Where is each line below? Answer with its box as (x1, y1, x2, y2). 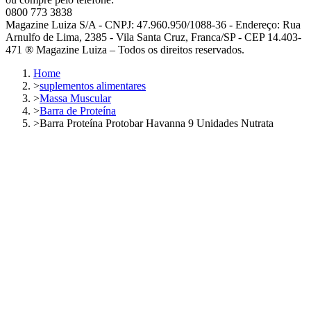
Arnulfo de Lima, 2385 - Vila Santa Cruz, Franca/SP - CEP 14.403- (6, 31, 301, 43)
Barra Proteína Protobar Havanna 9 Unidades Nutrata (40, 117, 274, 129)
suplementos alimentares (40, 79, 146, 92)
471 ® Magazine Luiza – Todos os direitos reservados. (6, 43, 244, 56)
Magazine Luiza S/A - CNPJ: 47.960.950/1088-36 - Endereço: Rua (6, 18, 301, 31)
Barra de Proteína (40, 104, 116, 117)
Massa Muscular (40, 92, 111, 104)
